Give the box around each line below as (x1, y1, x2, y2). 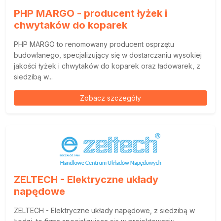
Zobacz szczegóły (80, 94, 141, 102)
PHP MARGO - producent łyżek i (14, 7, 167, 19)
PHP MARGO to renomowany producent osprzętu (14, 40, 174, 48)
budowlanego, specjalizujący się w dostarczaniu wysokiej (14, 51, 202, 59)
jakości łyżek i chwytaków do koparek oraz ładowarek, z (14, 62, 200, 70)
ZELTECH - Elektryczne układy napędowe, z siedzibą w (14, 206, 195, 215)
